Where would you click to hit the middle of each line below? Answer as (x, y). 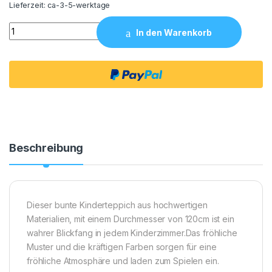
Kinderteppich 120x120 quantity (76, 27)
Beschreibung (46, 148)
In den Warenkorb (174, 32)
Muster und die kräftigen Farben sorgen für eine (122, 247)
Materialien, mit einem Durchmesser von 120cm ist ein (131, 219)
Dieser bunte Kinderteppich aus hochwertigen (117, 205)
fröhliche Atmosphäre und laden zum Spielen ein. (123, 261)
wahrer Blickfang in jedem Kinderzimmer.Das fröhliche (132, 233)
